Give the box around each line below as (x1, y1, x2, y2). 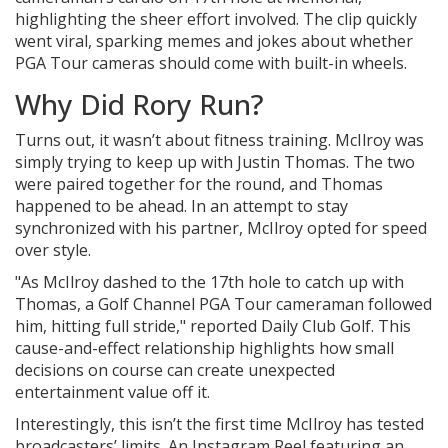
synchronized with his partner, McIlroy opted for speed (15, 217, 427, 240)
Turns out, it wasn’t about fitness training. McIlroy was (15, 129, 424, 152)
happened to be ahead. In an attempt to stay (15, 195, 348, 218)
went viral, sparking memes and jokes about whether (15, 30, 413, 53)
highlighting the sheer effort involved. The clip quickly (15, 8, 417, 31)
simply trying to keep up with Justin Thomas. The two (15, 151, 415, 174)
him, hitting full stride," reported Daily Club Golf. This (15, 315, 411, 338)
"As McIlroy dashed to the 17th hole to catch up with (15, 271, 404, 294)
